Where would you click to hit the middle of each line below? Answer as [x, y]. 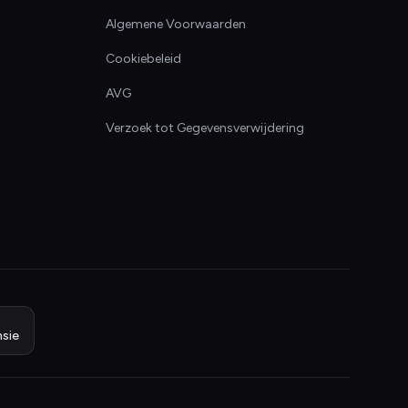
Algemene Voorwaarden [176, 24]
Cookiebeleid [143, 59]
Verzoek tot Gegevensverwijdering [205, 128]
